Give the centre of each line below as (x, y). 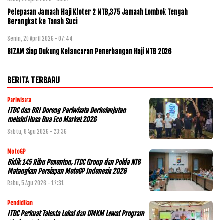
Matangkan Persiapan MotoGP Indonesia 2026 (67, 171)
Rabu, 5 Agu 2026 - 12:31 (36, 183)
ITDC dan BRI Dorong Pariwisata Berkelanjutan (67, 110)
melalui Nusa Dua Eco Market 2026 (52, 119)
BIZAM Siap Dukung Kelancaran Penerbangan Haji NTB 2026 (90, 51)
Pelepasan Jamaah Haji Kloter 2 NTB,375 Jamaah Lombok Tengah (97, 12)
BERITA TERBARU (34, 80)
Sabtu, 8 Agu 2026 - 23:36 (37, 131)
